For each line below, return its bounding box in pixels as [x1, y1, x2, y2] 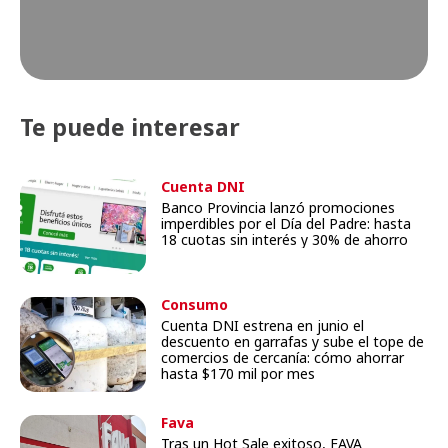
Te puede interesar [20, 111, 240, 144]
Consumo [161, 295, 229, 315]
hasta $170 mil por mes [161, 364, 316, 384]
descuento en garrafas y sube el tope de [161, 332, 425, 352]
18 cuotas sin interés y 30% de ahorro [161, 230, 409, 250]
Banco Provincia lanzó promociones [161, 198, 396, 218]
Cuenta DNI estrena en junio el [161, 316, 365, 336]
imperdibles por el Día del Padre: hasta [161, 214, 412, 234]
